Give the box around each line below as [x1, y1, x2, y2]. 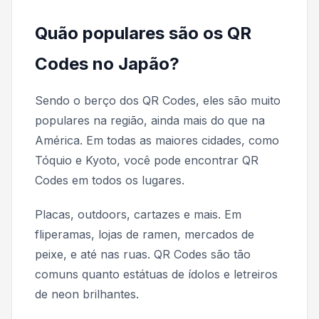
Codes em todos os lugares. [35, 172, 184, 187]
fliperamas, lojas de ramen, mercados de [35, 226, 254, 241]
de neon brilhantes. [35, 286, 139, 301]
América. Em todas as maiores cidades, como [35, 132, 279, 147]
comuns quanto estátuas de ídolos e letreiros [35, 266, 278, 281]
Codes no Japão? [35, 53, 179, 74]
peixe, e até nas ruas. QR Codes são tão [35, 246, 251, 261]
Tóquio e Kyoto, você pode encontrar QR [35, 152, 258, 167]
